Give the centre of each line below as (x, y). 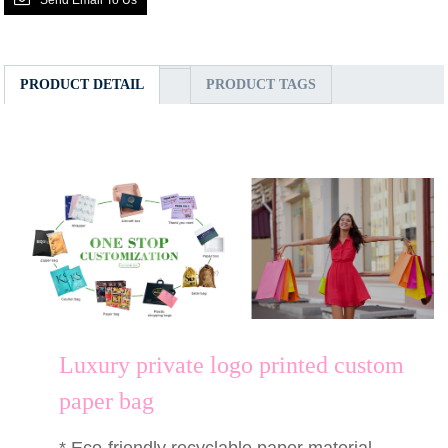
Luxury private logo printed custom (232, 365)
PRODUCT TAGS (261, 84)
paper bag (107, 401)
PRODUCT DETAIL (82, 84)
